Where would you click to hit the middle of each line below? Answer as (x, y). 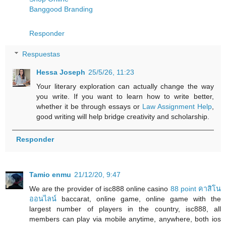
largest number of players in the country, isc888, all (125, 209)
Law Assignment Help (177, 107)
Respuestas (41, 54)
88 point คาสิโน (196, 189)
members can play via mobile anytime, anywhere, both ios (125, 219)
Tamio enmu (50, 175)
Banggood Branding (61, 9)
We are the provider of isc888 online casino (100, 189)
